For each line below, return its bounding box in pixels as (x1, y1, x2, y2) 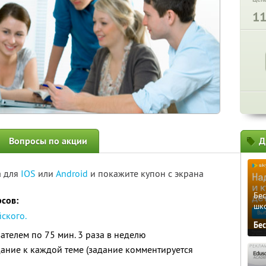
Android (56, 167, 90, 179)
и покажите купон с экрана (90, 167, 204, 179)
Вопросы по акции (9, 135, 87, 147)
